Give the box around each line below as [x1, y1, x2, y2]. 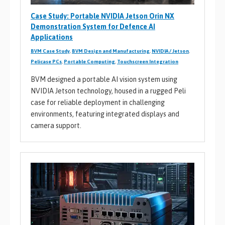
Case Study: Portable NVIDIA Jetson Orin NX [31, 12, 174, 20]
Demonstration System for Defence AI [31, 22, 155, 31]
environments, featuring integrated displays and [31, 109, 179, 118]
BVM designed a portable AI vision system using [31, 75, 177, 83]
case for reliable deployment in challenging [31, 98, 165, 106]
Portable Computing [64, 58, 115, 64]
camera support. [31, 121, 81, 130]
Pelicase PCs [31, 58, 62, 64]
